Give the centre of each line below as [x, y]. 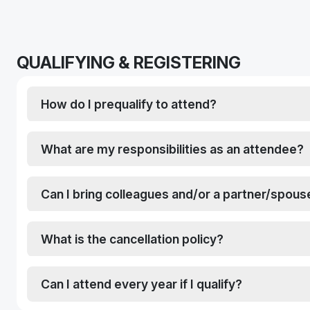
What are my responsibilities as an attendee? [172, 149]
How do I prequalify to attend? [129, 104]
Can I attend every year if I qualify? [142, 284]
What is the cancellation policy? [132, 239]
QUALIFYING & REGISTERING [129, 63]
